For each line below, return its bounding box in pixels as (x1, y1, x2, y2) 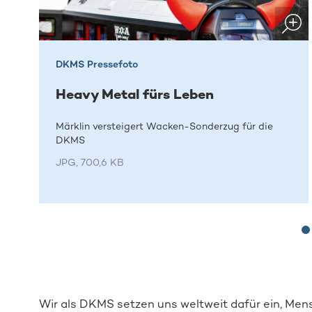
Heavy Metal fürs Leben (56, 85, 214, 102)
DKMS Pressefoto (56, 58, 139, 70)
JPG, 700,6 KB (56, 157, 125, 169)
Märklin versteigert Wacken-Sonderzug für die (56, 120, 274, 133)
